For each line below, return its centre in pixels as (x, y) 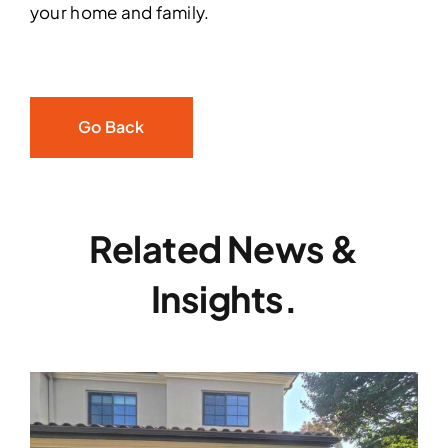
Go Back (111, 126)
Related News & (224, 248)
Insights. (224, 298)
